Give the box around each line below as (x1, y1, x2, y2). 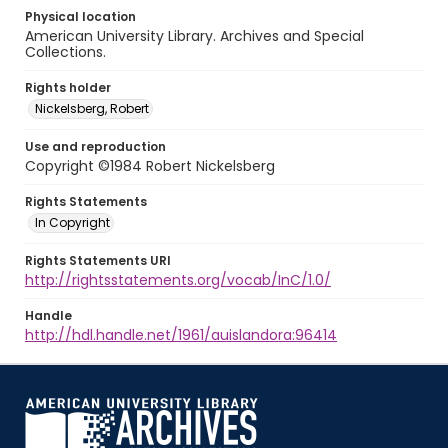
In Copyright (35, 214, 110, 231)
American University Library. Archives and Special (25, 26, 364, 46)
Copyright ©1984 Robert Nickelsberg (25, 156, 275, 176)
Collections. (25, 42, 106, 62)
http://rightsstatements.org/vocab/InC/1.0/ (25, 270, 331, 290)
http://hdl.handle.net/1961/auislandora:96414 (25, 325, 337, 345)
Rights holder (25, 79, 111, 96)
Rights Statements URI (25, 252, 171, 269)
